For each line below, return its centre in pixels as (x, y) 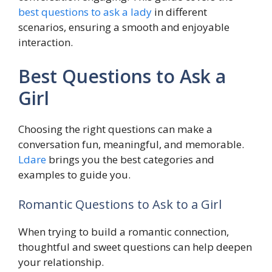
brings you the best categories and (130, 159)
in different (179, 12)
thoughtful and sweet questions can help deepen (135, 247)
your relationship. (61, 262)
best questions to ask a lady (85, 12)
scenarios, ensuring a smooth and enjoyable (124, 27)
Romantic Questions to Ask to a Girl (120, 205)
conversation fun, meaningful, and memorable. (131, 144)
